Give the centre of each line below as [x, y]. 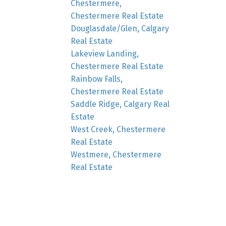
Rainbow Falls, [97, 79]
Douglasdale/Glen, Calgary [120, 28]
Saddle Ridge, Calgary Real [120, 104]
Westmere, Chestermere [116, 154]
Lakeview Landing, [105, 53]
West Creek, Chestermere [118, 129]
